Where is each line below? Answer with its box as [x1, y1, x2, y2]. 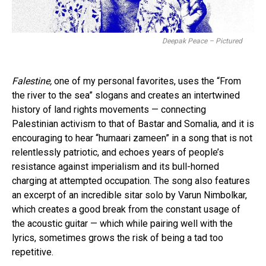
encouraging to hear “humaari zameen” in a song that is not [12, 132, 252, 144]
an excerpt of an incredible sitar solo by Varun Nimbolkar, [12, 189, 247, 201]
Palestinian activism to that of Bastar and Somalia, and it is [12, 118, 254, 130]
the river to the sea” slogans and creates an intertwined [12, 90, 240, 102]
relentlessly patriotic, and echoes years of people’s [12, 147, 224, 159]
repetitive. [12, 246, 53, 258]
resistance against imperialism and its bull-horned [12, 161, 219, 173]
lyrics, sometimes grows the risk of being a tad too [12, 232, 223, 244]
